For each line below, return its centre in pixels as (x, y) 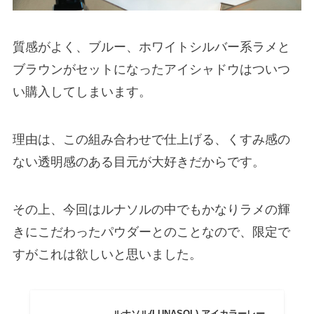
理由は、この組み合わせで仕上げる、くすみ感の (151, 139)
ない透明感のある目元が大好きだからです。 (138, 162)
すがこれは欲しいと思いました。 (107, 254)
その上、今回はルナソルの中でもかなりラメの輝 (151, 209)
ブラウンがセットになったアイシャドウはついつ (151, 69)
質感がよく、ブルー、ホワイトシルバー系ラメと (151, 47)
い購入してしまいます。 (82, 91)
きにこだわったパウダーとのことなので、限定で (151, 232)
